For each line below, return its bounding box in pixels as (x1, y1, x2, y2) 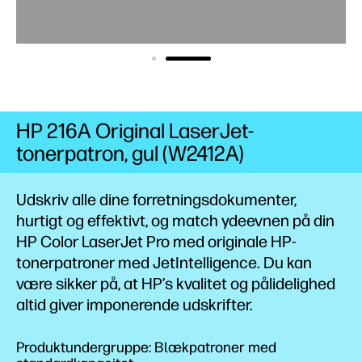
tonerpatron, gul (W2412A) (16, 141, 244, 166)
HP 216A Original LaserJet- (16, 118, 254, 144)
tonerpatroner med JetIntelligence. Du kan (16, 253, 312, 272)
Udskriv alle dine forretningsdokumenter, (16, 190, 297, 209)
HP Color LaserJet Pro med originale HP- (16, 232, 297, 251)
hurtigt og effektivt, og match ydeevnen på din (16, 211, 335, 230)
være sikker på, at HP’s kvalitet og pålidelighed (16, 274, 335, 293)
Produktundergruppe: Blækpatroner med (16, 339, 276, 356)
